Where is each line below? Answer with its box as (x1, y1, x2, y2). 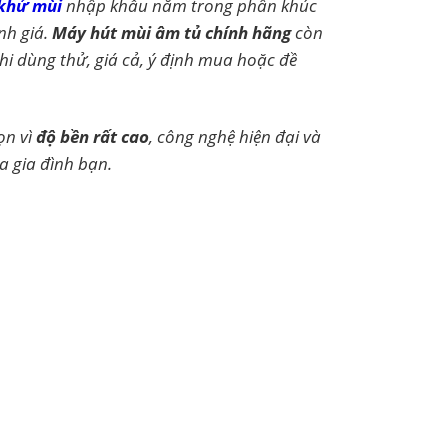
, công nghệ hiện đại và (148, 123, 321, 148)
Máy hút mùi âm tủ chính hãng (51, 20, 291, 45)
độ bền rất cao (35, 123, 149, 148)
